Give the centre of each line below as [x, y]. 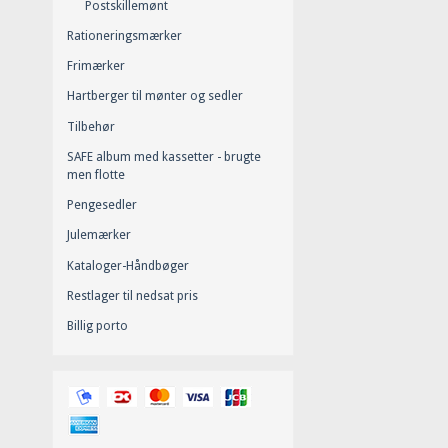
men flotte [96, 174]
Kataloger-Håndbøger [128, 265]
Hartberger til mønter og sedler [155, 96]
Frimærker [96, 66]
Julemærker [99, 235]
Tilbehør [91, 126]
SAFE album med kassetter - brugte [164, 156]
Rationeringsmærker [124, 35]
